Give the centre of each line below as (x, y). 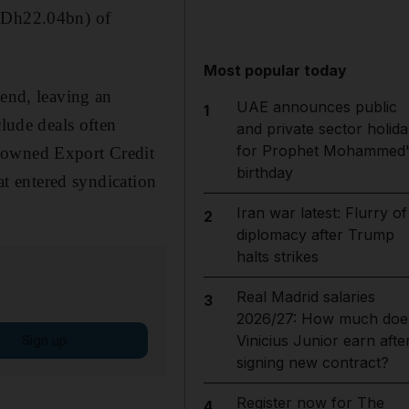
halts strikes (277, 257)
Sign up (44, 340)
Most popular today (276, 70)
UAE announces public (316, 107)
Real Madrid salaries (305, 297)
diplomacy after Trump (315, 235)
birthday (264, 173)
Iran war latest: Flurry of (321, 213)
